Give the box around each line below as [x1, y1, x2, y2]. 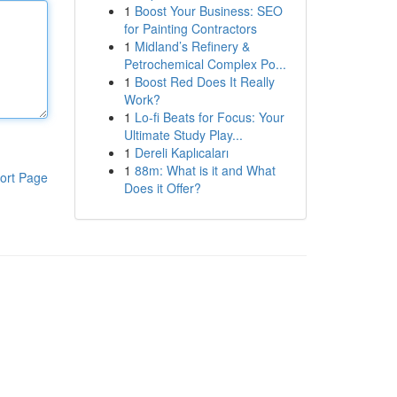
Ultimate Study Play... [123, 126, 243, 144]
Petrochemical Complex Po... [123, 55, 286, 73]
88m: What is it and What [134, 161, 276, 179]
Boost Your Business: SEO [134, 2, 283, 19]
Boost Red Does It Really [134, 73, 275, 90]
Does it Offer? [123, 179, 201, 197]
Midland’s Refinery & [134, 37, 250, 55]
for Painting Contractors [123, 19, 257, 37]
